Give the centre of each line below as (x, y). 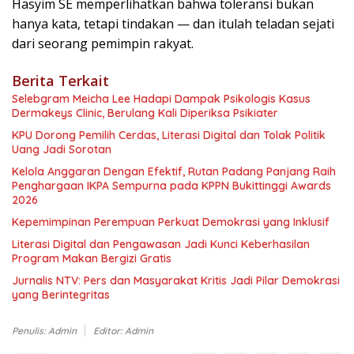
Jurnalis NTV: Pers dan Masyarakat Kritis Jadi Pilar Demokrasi (176, 281)
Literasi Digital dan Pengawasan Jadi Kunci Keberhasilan (161, 245)
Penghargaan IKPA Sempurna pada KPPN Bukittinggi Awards (171, 186)
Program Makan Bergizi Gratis (92, 259)
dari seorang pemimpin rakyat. (103, 44)
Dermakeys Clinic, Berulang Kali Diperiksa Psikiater (145, 113)
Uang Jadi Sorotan (62, 150)
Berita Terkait (60, 81)
